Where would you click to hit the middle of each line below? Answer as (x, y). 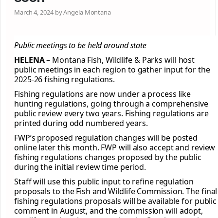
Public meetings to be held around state (81, 45)
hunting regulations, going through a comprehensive (111, 104)
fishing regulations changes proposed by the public (108, 157)
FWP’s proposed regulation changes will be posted (106, 138)
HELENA (29, 60)
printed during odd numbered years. (81, 123)
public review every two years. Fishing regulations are (111, 114)
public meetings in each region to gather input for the (112, 70)
